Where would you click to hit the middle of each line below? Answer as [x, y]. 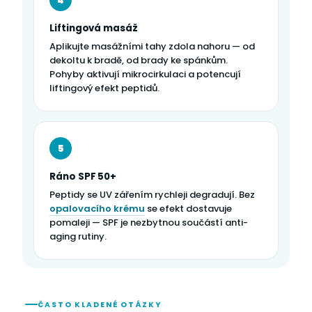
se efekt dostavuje [188, 209]
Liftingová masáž [94, 29]
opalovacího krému [97, 209]
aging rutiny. [78, 237]
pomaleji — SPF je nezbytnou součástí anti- [149, 223]
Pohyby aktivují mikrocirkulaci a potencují [145, 75]
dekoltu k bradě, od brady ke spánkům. [139, 61]
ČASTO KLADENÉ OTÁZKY [100, 304]
